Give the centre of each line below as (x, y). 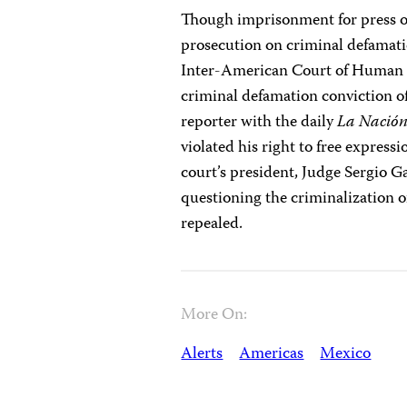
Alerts (202, 354)
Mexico (346, 354)
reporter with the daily (259, 123)
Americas (272, 354)
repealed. (212, 224)
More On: (214, 315)
